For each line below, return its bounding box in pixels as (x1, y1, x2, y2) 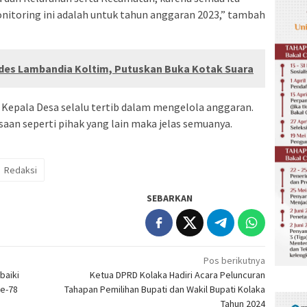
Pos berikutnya (204, 254, 266, 267)
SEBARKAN (147, 192, 193, 205)
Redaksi (4, 164, 37, 177)
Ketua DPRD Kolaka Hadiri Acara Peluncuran (90, 269, 266, 282)
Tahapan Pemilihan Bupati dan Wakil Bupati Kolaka (64, 283, 266, 296)
